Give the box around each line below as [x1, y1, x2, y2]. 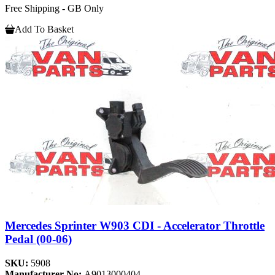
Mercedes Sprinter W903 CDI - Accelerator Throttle [5, 219, 265, 233]
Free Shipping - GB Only [5, 3, 104, 14]
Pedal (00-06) [5, 233, 72, 246]
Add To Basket [15, 24, 74, 35]
